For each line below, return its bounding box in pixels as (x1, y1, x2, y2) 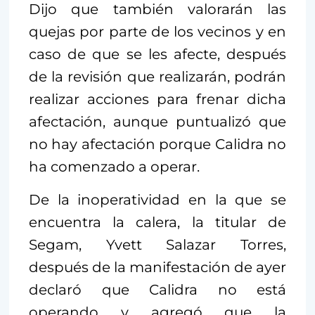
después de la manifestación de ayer (29, 259, 286, 276)
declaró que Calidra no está (29, 281, 286, 299)
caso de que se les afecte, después (29, 46, 286, 63)
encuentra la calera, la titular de (29, 214, 286, 231)
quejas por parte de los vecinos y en (29, 23, 286, 41)
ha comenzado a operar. (29, 158, 200, 176)
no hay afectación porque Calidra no (29, 136, 286, 153)
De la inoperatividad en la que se (29, 191, 286, 209)
